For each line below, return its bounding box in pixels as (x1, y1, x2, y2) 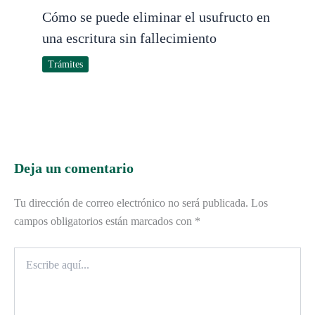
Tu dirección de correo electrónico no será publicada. (14, 196, 248, 209)
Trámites (48, 58, 83, 70)
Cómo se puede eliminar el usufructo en (42, 8, 270, 25)
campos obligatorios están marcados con (14, 214, 195, 227)
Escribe (13, 247, 43, 259)
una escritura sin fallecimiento (42, 30, 217, 46)
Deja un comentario (14, 160, 134, 176)
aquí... (13, 262, 39, 273)
